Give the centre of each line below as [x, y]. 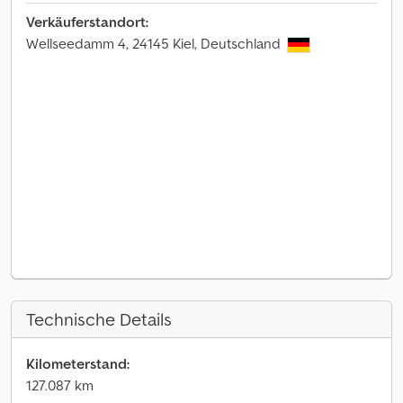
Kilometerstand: [78, 363]
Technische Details [99, 319]
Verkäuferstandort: [87, 22]
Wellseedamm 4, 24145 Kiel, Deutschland [155, 43]
